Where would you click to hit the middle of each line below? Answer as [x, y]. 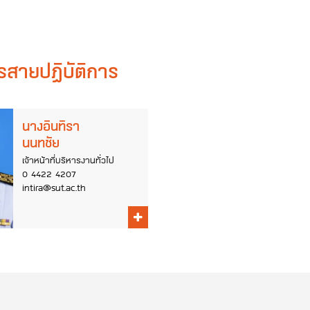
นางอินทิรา [51, 126]
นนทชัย [40, 143]
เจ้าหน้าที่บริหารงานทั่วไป [68, 160]
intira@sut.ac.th [54, 188]
